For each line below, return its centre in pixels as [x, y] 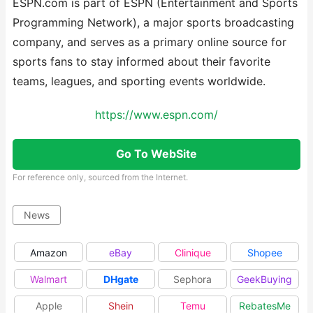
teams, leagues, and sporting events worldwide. [139, 81]
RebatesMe [264, 306]
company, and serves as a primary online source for [150, 42]
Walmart [49, 279]
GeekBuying [264, 279]
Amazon [49, 253]
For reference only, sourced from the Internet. [100, 177]
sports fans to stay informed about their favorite [141, 62]
